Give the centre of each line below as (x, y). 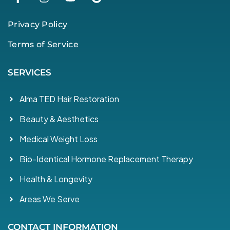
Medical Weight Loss (58, 139)
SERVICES (30, 73)
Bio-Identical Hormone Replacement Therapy (106, 159)
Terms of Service (43, 45)
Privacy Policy (38, 25)
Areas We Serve (49, 199)
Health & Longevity (56, 179)
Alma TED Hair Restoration (69, 99)
